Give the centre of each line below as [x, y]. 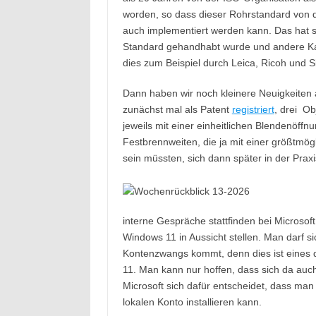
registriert [253, 109]
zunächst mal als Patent [177, 109]
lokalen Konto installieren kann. [192, 302]
